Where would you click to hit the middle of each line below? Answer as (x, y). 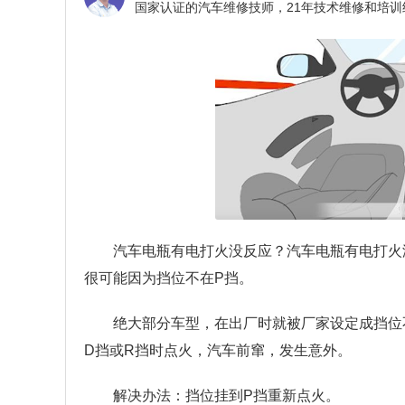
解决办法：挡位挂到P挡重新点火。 (226, 396)
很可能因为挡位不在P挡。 (169, 278)
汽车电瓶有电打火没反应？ (200, 251)
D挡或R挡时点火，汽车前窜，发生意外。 (218, 350)
